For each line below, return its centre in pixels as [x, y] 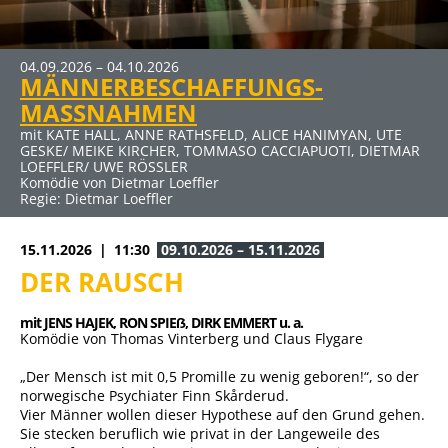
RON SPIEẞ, [155, 322]
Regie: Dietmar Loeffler [96, 198]
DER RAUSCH [102, 282]
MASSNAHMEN [108, 112]
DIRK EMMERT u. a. [247, 322]
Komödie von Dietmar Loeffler [119, 182]
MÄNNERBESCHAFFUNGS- [171, 86]
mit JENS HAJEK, [69, 322]
